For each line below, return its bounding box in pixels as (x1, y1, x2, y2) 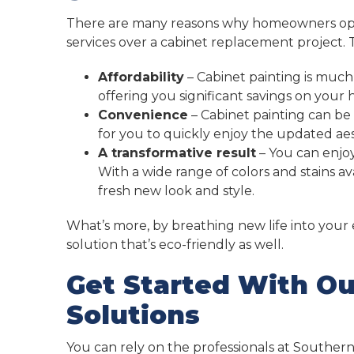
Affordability (97, 70, 184, 85)
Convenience (97, 107, 188, 122)
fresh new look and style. (97, 183, 254, 198)
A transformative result (97, 145, 256, 160)
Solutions (66, 299, 200, 330)
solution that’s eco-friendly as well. (66, 237, 284, 252)
